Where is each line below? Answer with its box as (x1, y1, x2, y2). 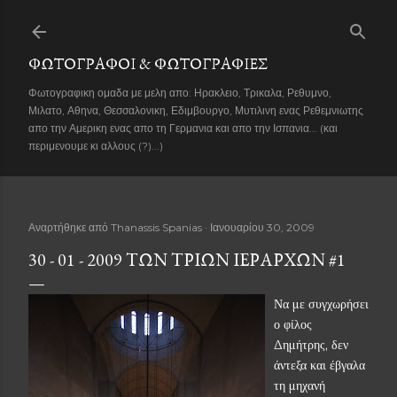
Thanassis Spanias (111, 221, 202, 234)
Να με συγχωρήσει (274, 296, 369, 312)
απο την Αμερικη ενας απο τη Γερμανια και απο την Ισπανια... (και (28, 121, 338, 135)
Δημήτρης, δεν (274, 337, 348, 353)
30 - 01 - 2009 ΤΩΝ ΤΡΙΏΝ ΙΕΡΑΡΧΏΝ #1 (28, 248, 346, 271)
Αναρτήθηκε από (28, 221, 111, 234)
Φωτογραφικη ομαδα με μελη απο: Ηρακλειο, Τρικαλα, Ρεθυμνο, (28, 86, 331, 99)
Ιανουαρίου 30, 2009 (210, 221, 315, 234)
